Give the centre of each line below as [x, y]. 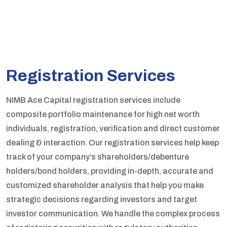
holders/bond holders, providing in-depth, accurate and [110, 171]
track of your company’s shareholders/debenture [98, 157]
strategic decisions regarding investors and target [102, 199]
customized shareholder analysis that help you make [105, 185]
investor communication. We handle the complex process [113, 214]
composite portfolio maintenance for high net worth [103, 114]
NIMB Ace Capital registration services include [93, 100]
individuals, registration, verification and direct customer [113, 128]
